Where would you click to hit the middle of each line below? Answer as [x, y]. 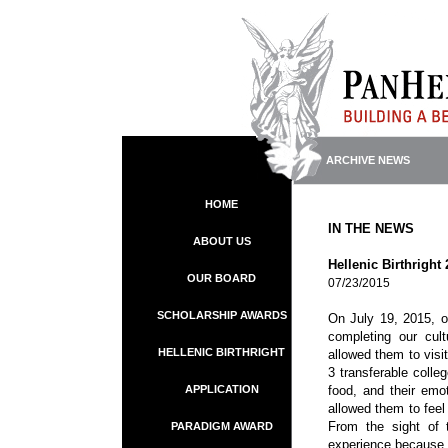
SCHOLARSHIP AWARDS [221, 315]
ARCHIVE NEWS [368, 160]
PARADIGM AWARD [221, 426]
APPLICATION [221, 389]
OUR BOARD [221, 278]
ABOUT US [221, 241]
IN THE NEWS [371, 228]
